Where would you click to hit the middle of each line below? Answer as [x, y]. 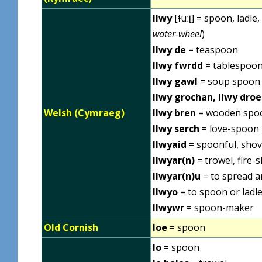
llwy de [169, 49]
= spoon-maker [219, 207]
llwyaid [170, 144]
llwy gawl [175, 81]
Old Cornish [71, 227]
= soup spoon [229, 81]
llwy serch [176, 128]
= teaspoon [212, 49]
